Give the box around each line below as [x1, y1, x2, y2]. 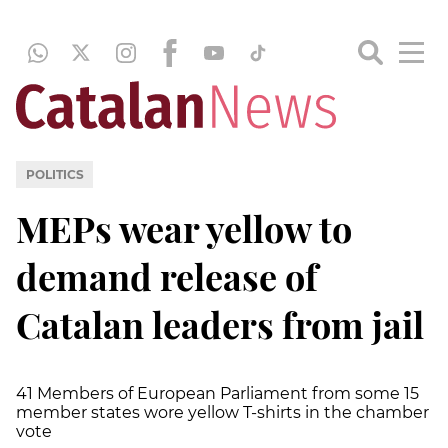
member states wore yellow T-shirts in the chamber [16, 402, 429, 422]
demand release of [16, 251, 318, 300]
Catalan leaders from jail [16, 299, 424, 348]
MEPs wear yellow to [16, 203, 352, 252]
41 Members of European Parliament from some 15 [16, 383, 419, 403]
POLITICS [25, 166, 84, 182]
